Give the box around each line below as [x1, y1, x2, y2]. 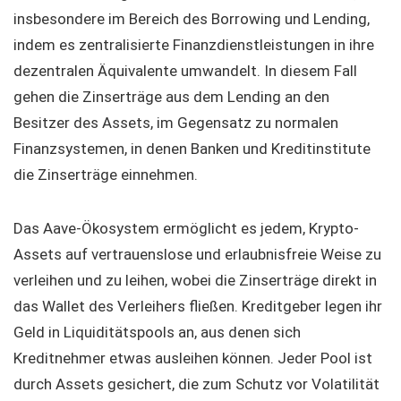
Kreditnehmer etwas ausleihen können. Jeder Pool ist [13, 349, 372, 368]
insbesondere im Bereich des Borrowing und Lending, [13, 10, 370, 29]
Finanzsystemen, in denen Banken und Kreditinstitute [13, 140, 371, 158]
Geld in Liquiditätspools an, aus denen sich [13, 323, 301, 342]
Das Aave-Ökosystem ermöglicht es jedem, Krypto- [13, 219, 359, 238]
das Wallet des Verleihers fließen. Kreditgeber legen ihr [13, 297, 382, 316]
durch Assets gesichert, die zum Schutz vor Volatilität [13, 375, 380, 394]
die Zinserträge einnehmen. [13, 166, 198, 184]
